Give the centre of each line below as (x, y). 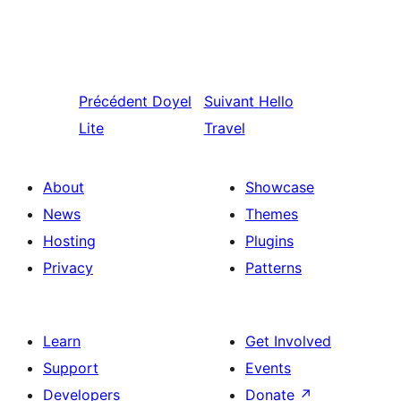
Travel (224, 128)
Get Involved (288, 341)
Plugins (269, 241)
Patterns (273, 268)
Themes (272, 214)
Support (71, 368)
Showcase (280, 187)
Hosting (69, 241)
